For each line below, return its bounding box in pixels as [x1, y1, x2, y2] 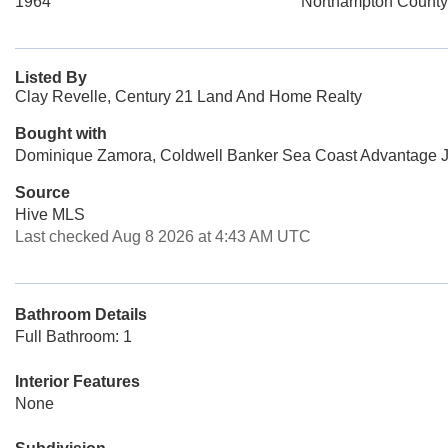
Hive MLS [15, 206, 85, 223]
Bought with [15, 125, 107, 142]
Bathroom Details [15, 306, 147, 323]
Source [15, 184, 70, 201]
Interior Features [15, 373, 140, 390]
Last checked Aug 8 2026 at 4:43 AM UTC [15, 228, 311, 245]
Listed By [15, 69, 87, 86]
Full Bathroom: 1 [15, 328, 132, 345]
